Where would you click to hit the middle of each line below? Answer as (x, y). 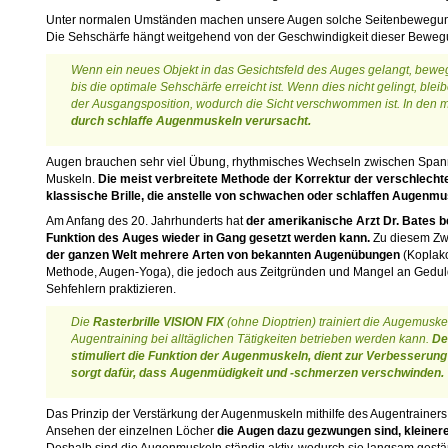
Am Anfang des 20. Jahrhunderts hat (146, 221)
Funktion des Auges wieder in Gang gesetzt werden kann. (208, 238)
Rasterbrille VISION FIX (158, 322)
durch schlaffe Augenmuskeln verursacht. (191, 121)
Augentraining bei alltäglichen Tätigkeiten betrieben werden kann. (251, 339)
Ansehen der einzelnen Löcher (131, 431)
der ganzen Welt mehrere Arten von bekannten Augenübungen (223, 255)
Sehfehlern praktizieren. (111, 289)
